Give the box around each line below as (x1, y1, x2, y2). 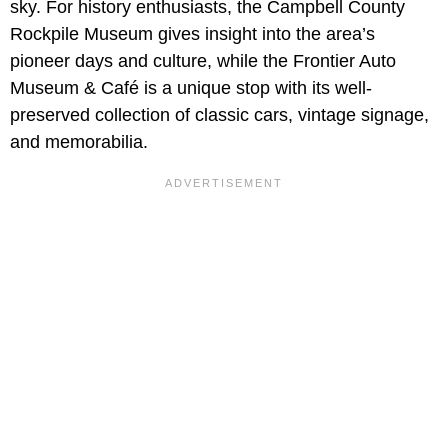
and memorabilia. (10, 132, 148, 153)
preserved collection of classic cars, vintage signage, (10, 105, 429, 126)
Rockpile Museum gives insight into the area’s (10, 24, 375, 45)
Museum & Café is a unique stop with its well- (10, 78, 372, 99)
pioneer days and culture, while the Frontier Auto (10, 51, 396, 72)
